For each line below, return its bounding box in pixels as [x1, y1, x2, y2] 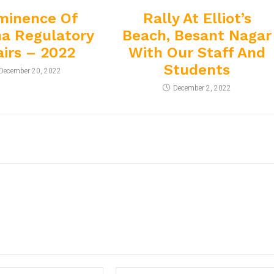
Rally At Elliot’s [143, 10, 251, 28]
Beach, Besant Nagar [122, 27, 272, 45]
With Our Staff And [128, 44, 266, 62]
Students [164, 61, 231, 79]
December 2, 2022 [173, 83, 232, 94]
